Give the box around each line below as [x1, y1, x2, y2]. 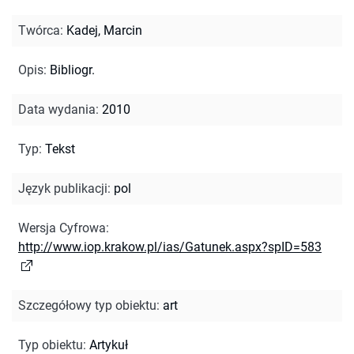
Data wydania [18, 101, 96, 117]
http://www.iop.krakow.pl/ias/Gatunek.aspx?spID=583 [18, 239, 322, 254]
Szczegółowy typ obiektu [18, 297, 156, 313]
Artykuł [89, 337, 128, 352]
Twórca [18, 22, 60, 38]
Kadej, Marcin [66, 22, 142, 38]
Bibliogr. [50, 62, 95, 77]
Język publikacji [18, 180, 107, 196]
